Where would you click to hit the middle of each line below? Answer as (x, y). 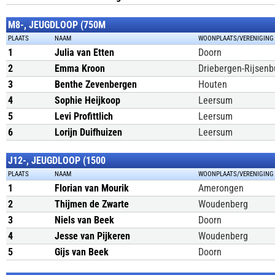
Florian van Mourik (92, 188)
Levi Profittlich (84, 116)
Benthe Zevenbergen (96, 84)
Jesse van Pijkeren (92, 236)
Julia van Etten (84, 52)
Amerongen (221, 188)
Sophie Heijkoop (87, 100)
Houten (213, 84)
